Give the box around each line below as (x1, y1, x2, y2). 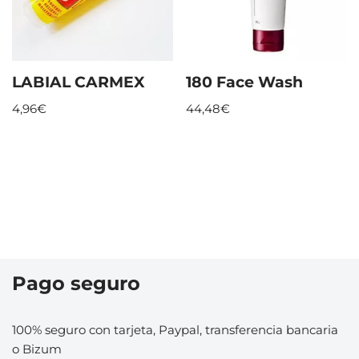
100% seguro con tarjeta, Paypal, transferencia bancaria (12, 322, 338, 337)
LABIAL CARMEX (12, 72, 145, 91)
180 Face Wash (186, 72, 304, 91)
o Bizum (12, 341, 62, 357)
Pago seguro (12, 272, 140, 295)
